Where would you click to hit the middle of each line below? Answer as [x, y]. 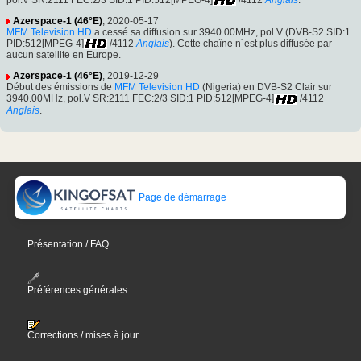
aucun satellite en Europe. [64, 55]
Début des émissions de [60, 87]
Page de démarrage [182, 197]
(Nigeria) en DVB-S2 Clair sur [266, 87]
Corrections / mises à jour [83, 336]
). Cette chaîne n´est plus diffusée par [251, 43]
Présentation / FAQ [68, 245]
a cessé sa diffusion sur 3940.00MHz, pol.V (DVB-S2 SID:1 [221, 32]
